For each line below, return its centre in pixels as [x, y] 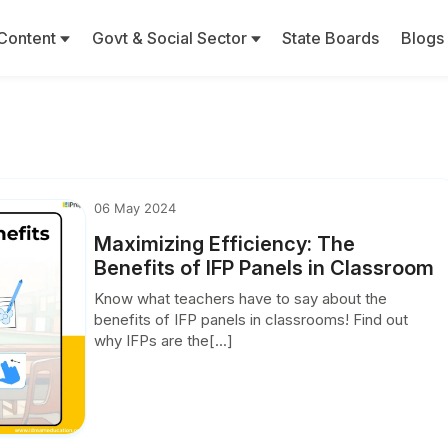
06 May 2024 [135, 208]
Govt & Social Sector [171, 38]
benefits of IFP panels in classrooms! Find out [251, 319]
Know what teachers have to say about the [241, 298]
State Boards [331, 38]
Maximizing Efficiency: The [225, 244]
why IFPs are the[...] [164, 340]
